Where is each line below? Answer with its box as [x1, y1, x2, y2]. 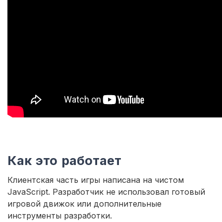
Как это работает [7, 152, 121, 168]
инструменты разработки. [7, 210, 114, 221]
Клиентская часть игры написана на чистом [7, 174, 184, 185]
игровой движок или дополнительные [7, 198, 162, 209]
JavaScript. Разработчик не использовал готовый [7, 186, 205, 197]
